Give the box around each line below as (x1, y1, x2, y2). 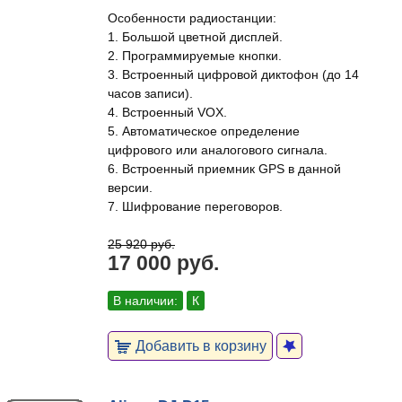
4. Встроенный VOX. (108, 105, 227, 119)
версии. (108, 180, 153, 195)
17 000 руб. (108, 251, 219, 275)
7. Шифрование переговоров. (108, 199, 283, 214)
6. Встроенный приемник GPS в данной (108, 162, 341, 176)
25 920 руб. (108, 237, 175, 251)
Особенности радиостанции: (108, 11, 276, 25)
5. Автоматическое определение (108, 124, 300, 138)
